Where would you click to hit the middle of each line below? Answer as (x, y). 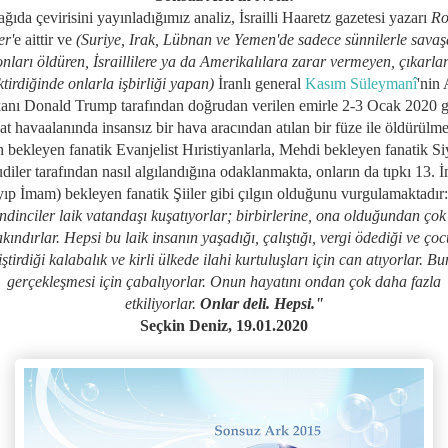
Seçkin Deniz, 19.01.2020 (224, 325)
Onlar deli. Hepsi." (261, 303)
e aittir (33, 39)
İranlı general (259, 83)
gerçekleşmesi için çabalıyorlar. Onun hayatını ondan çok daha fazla (224, 281)
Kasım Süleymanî (361, 83)
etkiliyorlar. (162, 303)
